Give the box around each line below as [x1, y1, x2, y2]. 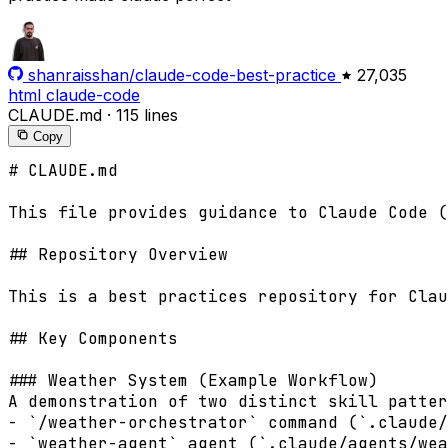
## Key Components [8, 328, 178, 350]
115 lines [116, 105, 178, 126]
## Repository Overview [8, 244, 228, 266]
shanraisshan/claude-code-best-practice [28, 65, 336, 86]
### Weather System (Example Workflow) [8, 370, 378, 392]
